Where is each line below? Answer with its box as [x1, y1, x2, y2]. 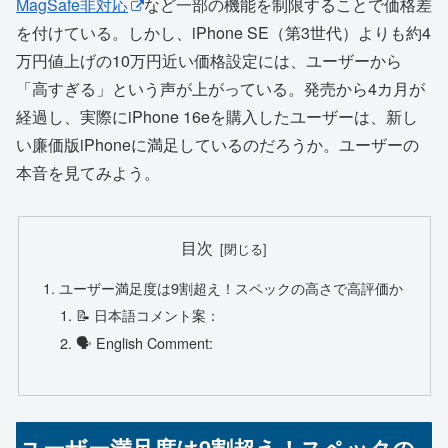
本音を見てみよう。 [16, 161, 160, 185]
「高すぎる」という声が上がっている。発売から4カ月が [16, 77, 425, 101]
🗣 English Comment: [76, 332, 214, 354]
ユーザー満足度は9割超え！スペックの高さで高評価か [58, 276, 403, 298]
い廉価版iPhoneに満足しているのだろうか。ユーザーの [16, 133, 419, 157]
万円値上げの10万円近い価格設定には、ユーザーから [16, 49, 402, 73]
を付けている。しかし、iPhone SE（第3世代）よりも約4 [16, 21, 431, 45]
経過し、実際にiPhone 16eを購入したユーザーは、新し [16, 105, 418, 129]
